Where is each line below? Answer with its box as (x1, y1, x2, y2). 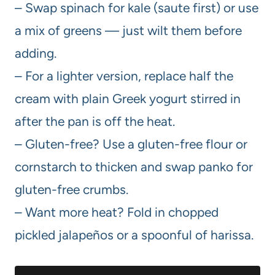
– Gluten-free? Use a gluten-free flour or (15, 136, 247, 152)
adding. (15, 45, 56, 61)
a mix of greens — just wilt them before (15, 22, 242, 38)
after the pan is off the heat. (15, 113, 175, 129)
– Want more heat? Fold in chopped (15, 204, 219, 220)
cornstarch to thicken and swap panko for (15, 158, 253, 174)
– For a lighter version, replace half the (15, 68, 233, 83)
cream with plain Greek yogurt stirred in (15, 90, 241, 106)
